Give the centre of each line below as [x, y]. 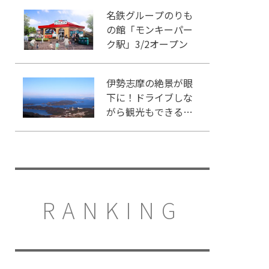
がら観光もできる [145, 112]
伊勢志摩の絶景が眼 [150, 83]
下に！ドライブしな [150, 98]
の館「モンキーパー [150, 30]
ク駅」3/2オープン [147, 44]
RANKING [112, 210]
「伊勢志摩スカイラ [150, 126]
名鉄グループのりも [150, 15]
